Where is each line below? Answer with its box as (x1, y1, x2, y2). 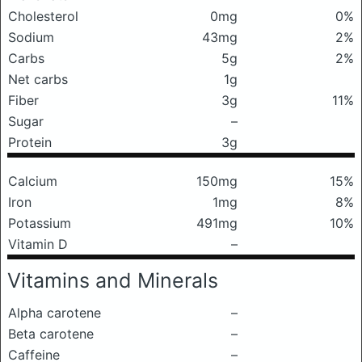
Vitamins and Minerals (7, 268, 218, 293)
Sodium (8, 29, 54, 45)
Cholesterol (8, 8, 78, 24)
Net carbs (8, 71, 68, 87)
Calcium (8, 173, 57, 189)
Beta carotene (8, 326, 94, 342)
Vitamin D (8, 236, 68, 252)
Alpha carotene (8, 305, 101, 321)
